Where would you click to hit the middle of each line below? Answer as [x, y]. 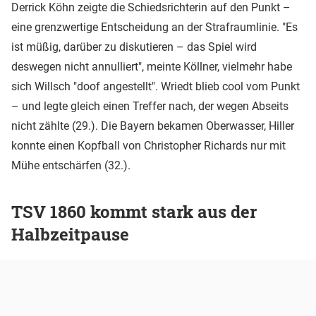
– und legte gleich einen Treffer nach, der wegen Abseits [150, 106]
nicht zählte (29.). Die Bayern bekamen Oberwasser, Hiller [153, 126]
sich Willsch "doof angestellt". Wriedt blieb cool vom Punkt [156, 86]
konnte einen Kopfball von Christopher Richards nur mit [148, 145]
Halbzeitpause [70, 235]
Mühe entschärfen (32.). [71, 165]
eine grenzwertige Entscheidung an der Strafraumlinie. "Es [154, 27]
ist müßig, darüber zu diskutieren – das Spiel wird [134, 47]
